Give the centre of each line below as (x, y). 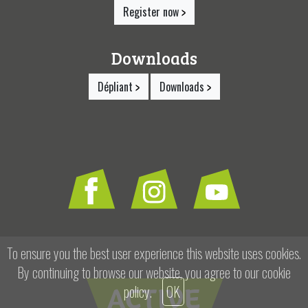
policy (137, 291)
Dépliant (116, 86)
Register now (152, 11)
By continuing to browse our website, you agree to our (140, 272)
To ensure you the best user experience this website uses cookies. (154, 253)
